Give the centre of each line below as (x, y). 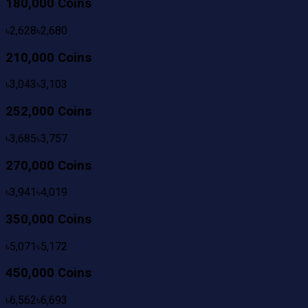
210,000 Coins (48, 57)
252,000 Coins (48, 112)
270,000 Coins (48, 165)
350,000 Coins (48, 220)
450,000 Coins (48, 273)
